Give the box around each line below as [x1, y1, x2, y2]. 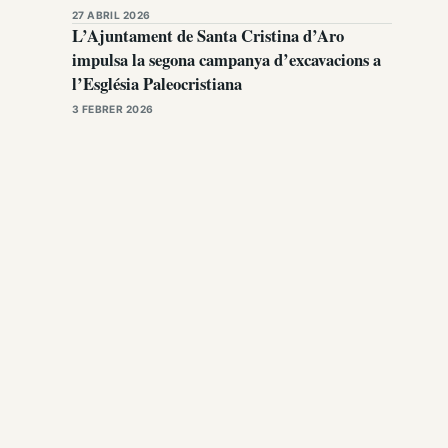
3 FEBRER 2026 [72, 103, 154, 115]
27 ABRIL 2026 [72, 9, 151, 21]
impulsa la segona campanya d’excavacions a [72, 47, 381, 72]
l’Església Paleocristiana [72, 71, 242, 96]
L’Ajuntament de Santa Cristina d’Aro [72, 23, 344, 48]
